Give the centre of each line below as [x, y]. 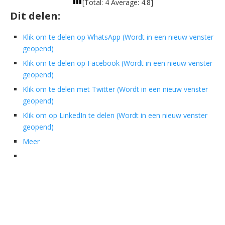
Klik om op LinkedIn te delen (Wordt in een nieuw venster [115, 116]
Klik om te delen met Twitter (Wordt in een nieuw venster [115, 89]
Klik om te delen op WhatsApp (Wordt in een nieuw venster [118, 37]
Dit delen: [35, 16]
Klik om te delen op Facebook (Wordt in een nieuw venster [118, 63]
